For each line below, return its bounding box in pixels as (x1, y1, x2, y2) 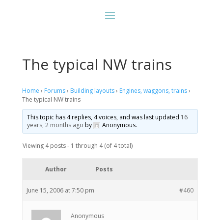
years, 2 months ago (27, 121, 83, 129)
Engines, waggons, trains (119, 86, 187, 95)
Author (45, 165, 67, 173)
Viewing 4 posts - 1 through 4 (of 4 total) (22, 141, 133, 150)
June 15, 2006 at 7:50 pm (26, 186, 94, 194)
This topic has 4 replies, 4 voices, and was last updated (27, 113, 181, 121)
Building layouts (70, 86, 114, 95)
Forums (44, 86, 65, 95)
